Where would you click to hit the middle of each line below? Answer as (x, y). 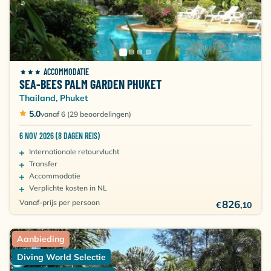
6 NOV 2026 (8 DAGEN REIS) (60, 136)
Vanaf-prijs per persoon (60, 202)
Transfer (43, 164)
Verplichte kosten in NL (68, 188)
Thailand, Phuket (54, 98)
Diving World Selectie (61, 257)
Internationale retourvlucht (74, 152)
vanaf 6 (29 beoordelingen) (86, 114)
